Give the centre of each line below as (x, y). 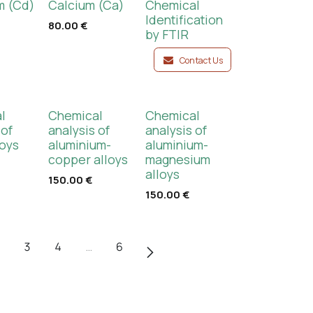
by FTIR (167, 34)
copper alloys (88, 159)
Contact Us (201, 60)
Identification (184, 20)
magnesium (177, 159)
